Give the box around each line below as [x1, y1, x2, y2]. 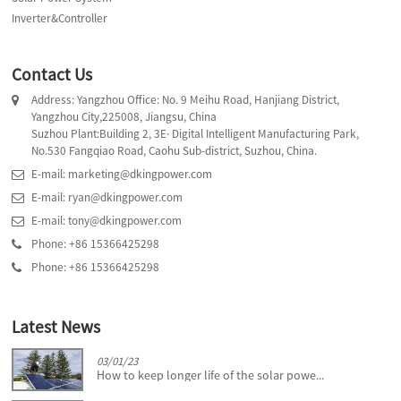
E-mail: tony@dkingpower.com [31, 213, 183, 229]
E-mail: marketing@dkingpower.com [31, 166, 213, 183]
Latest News [12, 316, 101, 338]
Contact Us [12, 63, 93, 85]
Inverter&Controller [12, 11, 108, 27]
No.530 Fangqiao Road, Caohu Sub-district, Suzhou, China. [31, 143, 318, 159]
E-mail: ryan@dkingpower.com [31, 190, 183, 206]
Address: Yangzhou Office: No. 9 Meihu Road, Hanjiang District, [31, 92, 340, 108]
